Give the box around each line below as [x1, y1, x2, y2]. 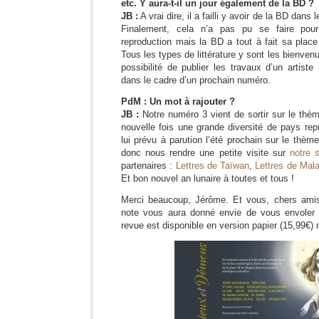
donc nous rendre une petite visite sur [121, 147, 290, 158]
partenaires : [121, 160, 176, 171]
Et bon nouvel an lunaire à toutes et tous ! [121, 173, 294, 184]
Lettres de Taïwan [175, 160, 250, 171]
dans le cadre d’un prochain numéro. [121, 75, 271, 85]
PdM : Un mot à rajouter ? [121, 96, 235, 107]
